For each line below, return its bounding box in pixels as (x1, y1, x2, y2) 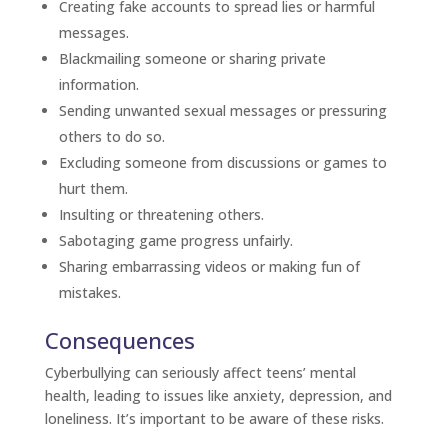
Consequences (44, 325, 195, 355)
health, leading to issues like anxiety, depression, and (44, 386, 392, 405)
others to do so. (58, 127, 169, 146)
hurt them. (58, 179, 132, 198)
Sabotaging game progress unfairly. (58, 231, 297, 250)
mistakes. (58, 283, 121, 302)
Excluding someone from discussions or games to (58, 153, 387, 172)
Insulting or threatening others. (58, 205, 268, 224)
